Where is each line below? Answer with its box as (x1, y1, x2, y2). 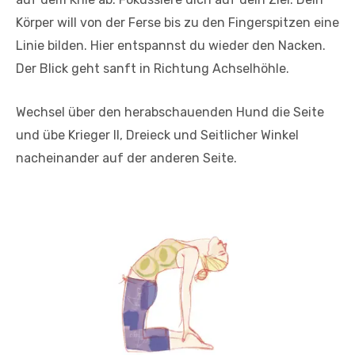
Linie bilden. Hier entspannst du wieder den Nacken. (16, 38, 326, 54)
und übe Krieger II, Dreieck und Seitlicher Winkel (16, 128, 299, 143)
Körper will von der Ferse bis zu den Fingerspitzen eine (16, 15, 339, 31)
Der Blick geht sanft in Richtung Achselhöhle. (16, 61, 289, 77)
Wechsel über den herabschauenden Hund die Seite (16, 105, 324, 120)
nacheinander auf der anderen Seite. (16, 151, 237, 166)
